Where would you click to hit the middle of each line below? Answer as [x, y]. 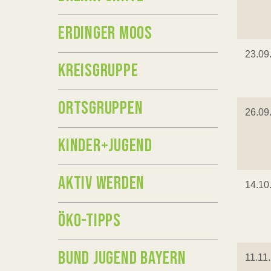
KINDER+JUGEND [105, 146]
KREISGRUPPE [98, 71]
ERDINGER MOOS [105, 33]
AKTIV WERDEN [101, 183]
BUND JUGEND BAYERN [122, 258]
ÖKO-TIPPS [90, 221]
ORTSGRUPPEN [101, 108]
